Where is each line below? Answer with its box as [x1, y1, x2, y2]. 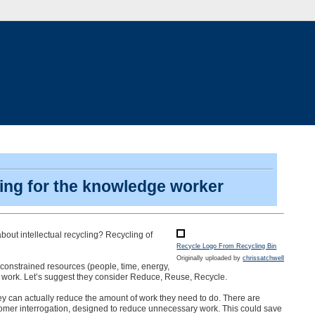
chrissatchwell [243, 255, 285, 262]
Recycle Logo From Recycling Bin [176, 243, 277, 250]
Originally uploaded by [176, 255, 243, 262]
